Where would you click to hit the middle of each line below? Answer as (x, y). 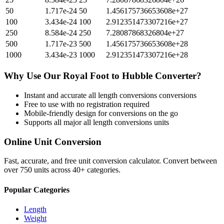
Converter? (177, 76)
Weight (35, 218)
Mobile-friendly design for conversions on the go (101, 113)
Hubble (137, 76)
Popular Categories (37, 189)
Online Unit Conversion (53, 141)
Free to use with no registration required (87, 104)
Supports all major (54, 122)
